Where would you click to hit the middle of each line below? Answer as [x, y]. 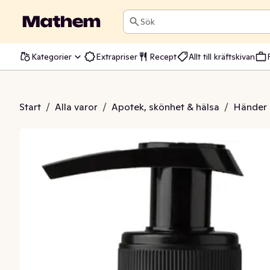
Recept [163, 56]
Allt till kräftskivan [222, 56]
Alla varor [76, 107]
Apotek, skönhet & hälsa [165, 107]
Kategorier [52, 56]
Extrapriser [117, 56]
